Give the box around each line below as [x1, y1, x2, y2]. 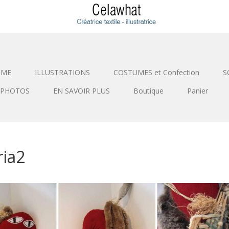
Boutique [133, 86, 164, 96]
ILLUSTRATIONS [34, 67, 90, 77]
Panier [187, 86, 208, 96]
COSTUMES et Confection [113, 67, 199, 77]
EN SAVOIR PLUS [53, 86, 110, 96]
